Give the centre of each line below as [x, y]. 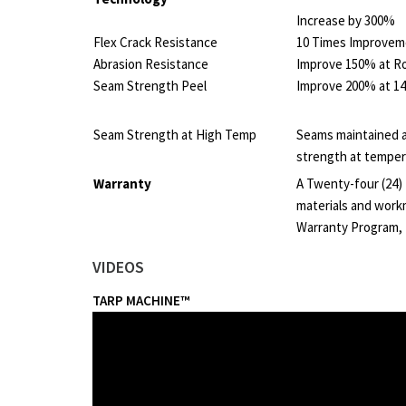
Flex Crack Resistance [155, 43]
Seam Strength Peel [150, 86]
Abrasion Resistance [151, 64]
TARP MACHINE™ [141, 301]
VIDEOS [118, 267]
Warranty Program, [349, 227]
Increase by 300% [346, 21]
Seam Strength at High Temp [175, 135]
